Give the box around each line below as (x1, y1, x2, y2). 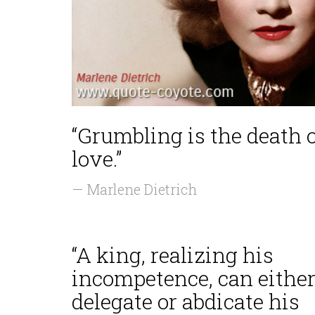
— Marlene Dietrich (72, 180, 197, 198)
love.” (72, 145, 122, 172)
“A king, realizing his (72, 241, 274, 269)
